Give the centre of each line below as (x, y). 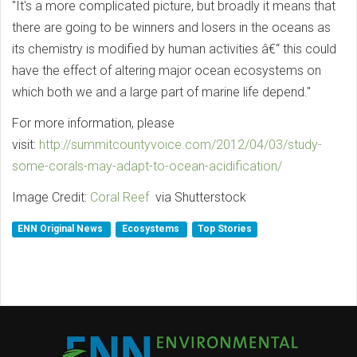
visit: (25, 144)
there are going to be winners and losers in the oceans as (171, 27)
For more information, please (93, 123)
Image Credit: (51, 197)
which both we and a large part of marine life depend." (161, 92)
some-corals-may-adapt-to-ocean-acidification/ (147, 166)
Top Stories (224, 229)
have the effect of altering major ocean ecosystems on (167, 70)
